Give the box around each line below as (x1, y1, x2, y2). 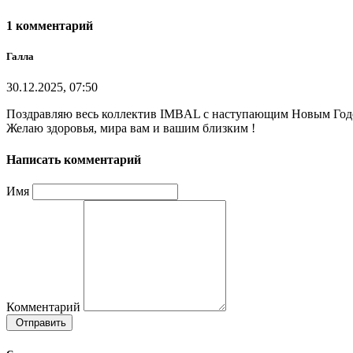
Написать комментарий (6, 152, 141, 166)
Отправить (13, 316, 66, 329)
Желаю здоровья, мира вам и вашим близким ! (6, 121, 255, 136)
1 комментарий (6, 19, 93, 33)
